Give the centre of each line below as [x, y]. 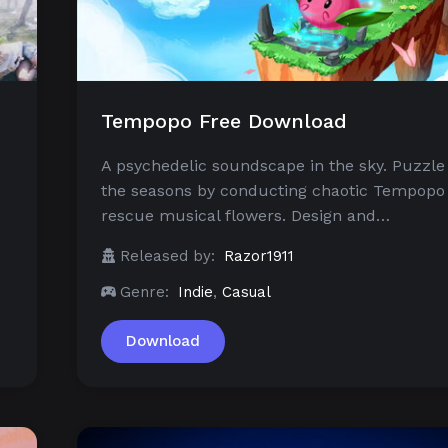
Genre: [144, 292]
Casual [246, 292]
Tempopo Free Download [224, 121]
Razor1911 [259, 256]
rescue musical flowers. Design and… [245, 216]
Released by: [167, 256]
